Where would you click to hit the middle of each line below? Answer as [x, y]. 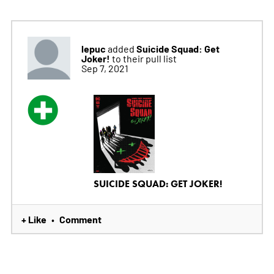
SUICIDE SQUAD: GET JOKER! [157, 184]
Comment [80, 219]
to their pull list [144, 58]
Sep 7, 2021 [105, 68]
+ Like [34, 219]
